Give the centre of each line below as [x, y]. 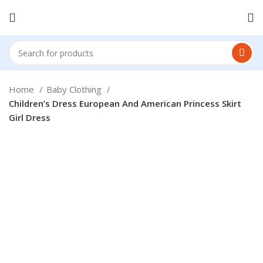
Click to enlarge [39, 215]
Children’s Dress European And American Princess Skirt [125, 103]
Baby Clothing [75, 89]
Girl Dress [30, 117]
